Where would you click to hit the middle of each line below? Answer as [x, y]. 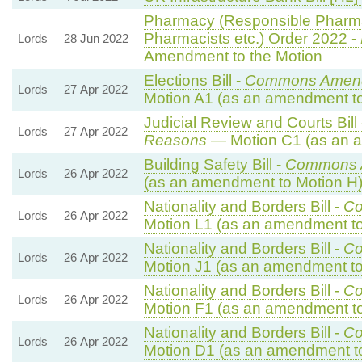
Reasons [175, 140]
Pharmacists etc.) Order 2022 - [252, 38]
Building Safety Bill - [214, 164]
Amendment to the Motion [233, 56]
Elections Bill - [194, 80]
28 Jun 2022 [96, 38]
